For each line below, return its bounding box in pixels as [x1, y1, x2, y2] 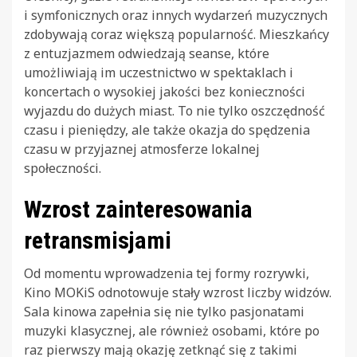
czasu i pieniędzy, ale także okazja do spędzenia [24, 120, 310, 139]
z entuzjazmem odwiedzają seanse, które [24, 44, 269, 62]
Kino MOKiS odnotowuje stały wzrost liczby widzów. [24, 283, 331, 301]
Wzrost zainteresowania [24, 194, 253, 223]
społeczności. [24, 159, 101, 177]
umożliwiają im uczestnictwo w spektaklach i [24, 63, 293, 81]
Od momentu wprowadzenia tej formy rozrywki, [24, 264, 309, 282]
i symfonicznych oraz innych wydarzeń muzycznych [24, 6, 328, 24]
